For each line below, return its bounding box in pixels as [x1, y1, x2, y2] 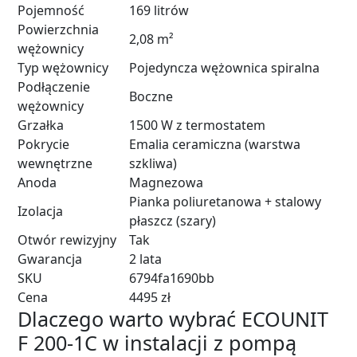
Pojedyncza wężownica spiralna [129, 59, 320, 76]
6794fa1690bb [129, 269, 214, 287]
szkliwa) [129, 155, 177, 172]
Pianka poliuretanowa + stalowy [129, 193, 321, 210]
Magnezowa [129, 174, 203, 191]
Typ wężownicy [18, 59, 108, 76]
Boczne [129, 88, 173, 105]
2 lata [129, 250, 162, 268]
